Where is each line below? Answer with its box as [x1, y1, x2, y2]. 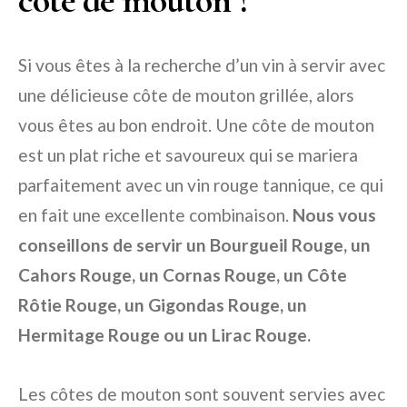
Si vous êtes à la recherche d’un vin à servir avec [18, 55, 385, 75]
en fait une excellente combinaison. [18, 204, 293, 225]
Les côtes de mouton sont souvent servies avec [18, 383, 385, 404]
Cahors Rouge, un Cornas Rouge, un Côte [18, 264, 347, 285]
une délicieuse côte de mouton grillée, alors [18, 84, 354, 105]
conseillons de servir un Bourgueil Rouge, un [18, 234, 371, 255]
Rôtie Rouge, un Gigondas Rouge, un [18, 294, 307, 315]
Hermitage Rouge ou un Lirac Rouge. [18, 324, 311, 345]
